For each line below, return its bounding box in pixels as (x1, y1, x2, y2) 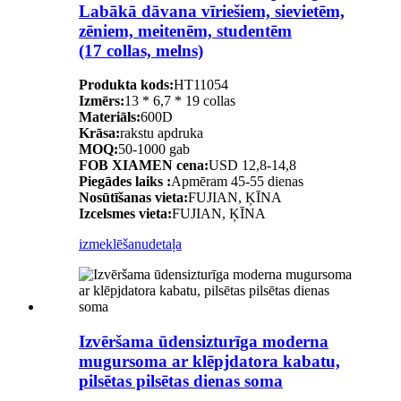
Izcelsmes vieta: (79, 206, 172, 222)
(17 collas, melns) (79, 40, 203, 60)
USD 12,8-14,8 (209, 158, 296, 174)
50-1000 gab (118, 141, 190, 158)
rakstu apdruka (120, 125, 203, 141)
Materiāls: (79, 109, 141, 125)
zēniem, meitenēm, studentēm (79, 21, 292, 40)
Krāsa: (79, 125, 120, 141)
